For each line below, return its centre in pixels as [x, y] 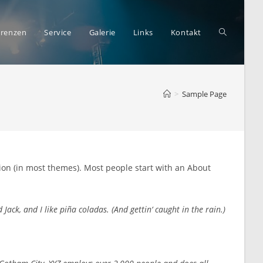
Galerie [102, 32]
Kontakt [186, 32]
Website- [236, 32]
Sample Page [204, 94]
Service [58, 32]
